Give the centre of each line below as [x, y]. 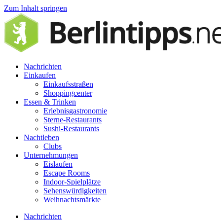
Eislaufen [58, 164]
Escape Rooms [67, 173]
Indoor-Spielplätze [72, 182]
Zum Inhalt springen [36, 8]
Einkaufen [40, 75]
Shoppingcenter [68, 93]
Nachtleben [41, 137]
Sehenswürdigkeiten [75, 191]
